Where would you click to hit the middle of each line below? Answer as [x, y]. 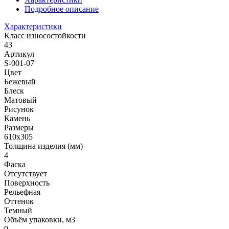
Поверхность [27, 182]
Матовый [20, 100]
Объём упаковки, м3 [40, 219]
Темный [18, 210]
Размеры [19, 127]
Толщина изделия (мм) [43, 146]
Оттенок [19, 201]
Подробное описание [62, 9]
